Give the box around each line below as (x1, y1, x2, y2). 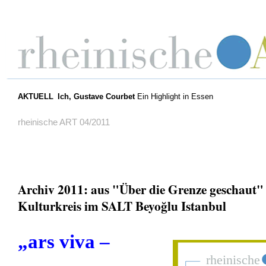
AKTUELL (17, 92, 53, 101)
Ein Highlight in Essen (134, 92, 216, 101)
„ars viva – (18, 230, 110, 252)
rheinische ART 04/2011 (18, 117, 110, 127)
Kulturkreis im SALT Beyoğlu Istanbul (18, 196, 226, 215)
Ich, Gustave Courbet (57, 92, 135, 101)
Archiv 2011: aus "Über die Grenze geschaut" (18, 179, 264, 198)
